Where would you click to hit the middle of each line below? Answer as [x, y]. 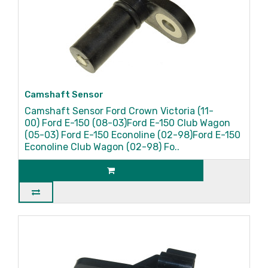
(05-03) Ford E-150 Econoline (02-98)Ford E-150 [133, 135]
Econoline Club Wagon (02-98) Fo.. [102, 147]
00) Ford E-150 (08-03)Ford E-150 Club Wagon [127, 123]
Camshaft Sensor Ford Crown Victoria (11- [119, 111]
